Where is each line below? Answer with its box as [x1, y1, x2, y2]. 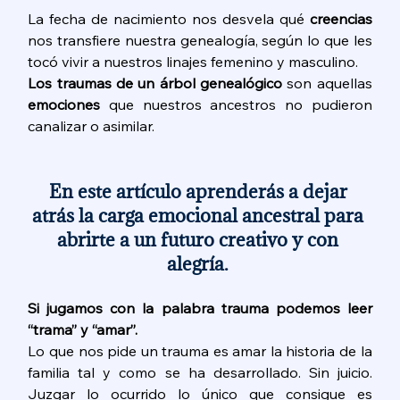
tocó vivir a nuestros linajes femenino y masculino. [28, 52, 362, 71]
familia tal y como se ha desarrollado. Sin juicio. [28, 362, 372, 381]
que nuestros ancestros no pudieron [100, 95, 372, 113]
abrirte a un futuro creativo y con [57, 227, 343, 252]
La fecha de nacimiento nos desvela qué [28, 9, 310, 28]
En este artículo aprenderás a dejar [48, 179, 352, 204]
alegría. [167, 251, 233, 276]
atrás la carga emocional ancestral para [32, 203, 368, 228]
